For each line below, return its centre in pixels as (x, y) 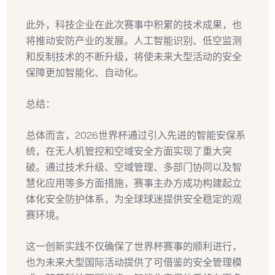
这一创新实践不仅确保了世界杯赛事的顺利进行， (134, 246)
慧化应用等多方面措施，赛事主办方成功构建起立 (134, 183)
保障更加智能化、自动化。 (85, 72)
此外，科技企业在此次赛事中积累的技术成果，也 (134, 24)
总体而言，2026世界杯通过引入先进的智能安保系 (136, 135)
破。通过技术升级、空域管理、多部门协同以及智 (134, 167)
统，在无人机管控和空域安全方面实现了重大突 (129, 151)
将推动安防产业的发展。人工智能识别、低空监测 (134, 40)
